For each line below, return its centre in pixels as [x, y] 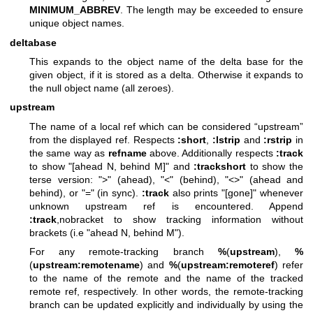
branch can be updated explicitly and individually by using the [166, 305]
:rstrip [278, 139]
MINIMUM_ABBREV [75, 10]
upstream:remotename [86, 265]
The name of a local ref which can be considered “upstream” [166, 126]
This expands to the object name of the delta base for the [166, 61]
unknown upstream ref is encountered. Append [166, 206]
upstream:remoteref [227, 265]
